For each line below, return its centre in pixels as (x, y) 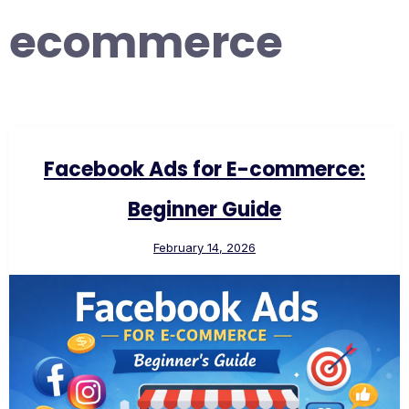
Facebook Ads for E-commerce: (204, 170)
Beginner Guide (204, 210)
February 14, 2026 (204, 248)
